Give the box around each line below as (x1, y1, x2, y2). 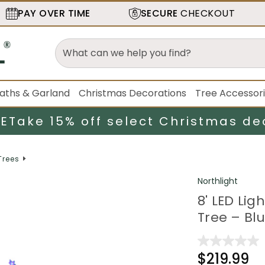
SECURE (140, 7, 178, 20)
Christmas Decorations (79, 86, 187, 100)
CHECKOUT (177, 7, 235, 20)
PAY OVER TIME (18, 7, 91, 20)
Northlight (198, 174, 238, 187)
